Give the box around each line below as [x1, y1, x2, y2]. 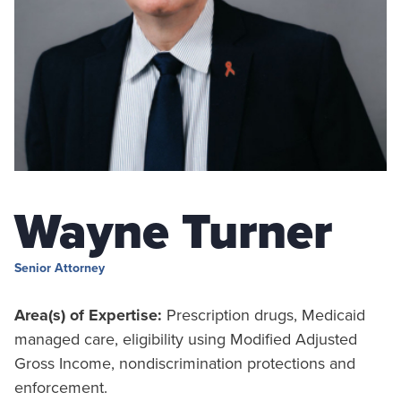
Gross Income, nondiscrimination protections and [14, 354, 355, 373]
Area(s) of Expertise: [14, 305, 162, 325]
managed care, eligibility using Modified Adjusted [14, 329, 357, 349]
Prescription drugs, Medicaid [162, 305, 365, 325]
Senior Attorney [14, 260, 105, 276]
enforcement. [14, 378, 107, 397]
